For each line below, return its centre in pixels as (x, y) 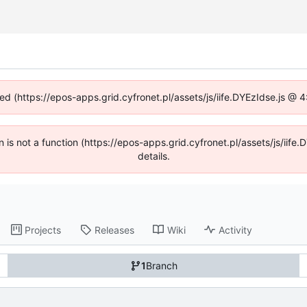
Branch (161, 266)
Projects (43, 230)
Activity (236, 230)
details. (153, 156)
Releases (115, 230)
